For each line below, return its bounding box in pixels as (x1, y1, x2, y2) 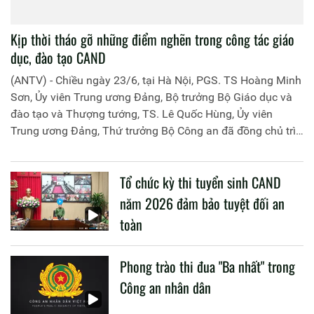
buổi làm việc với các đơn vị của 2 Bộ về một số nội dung (11, 141, 291, 155)
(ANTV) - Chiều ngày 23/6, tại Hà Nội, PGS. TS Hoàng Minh (11, 74, 301, 88)
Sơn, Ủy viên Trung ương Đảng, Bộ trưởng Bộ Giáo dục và (11, 90, 292, 104)
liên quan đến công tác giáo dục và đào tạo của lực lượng (11, 158, 294, 172)
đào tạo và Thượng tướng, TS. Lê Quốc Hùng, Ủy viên (11, 107, 273, 121)
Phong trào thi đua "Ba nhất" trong (120, 256, 295, 278)
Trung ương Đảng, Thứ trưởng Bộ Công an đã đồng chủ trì (11, 124, 296, 138)
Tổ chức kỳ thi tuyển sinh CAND (120, 172, 281, 193)
